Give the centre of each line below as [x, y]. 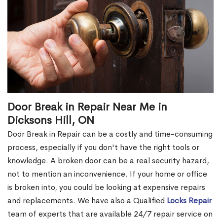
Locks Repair [189, 201]
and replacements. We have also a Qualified [87, 201]
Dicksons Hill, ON [51, 121]
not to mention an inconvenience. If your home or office [107, 174]
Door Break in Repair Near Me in [87, 107]
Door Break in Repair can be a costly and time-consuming [110, 134]
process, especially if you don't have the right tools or [103, 147]
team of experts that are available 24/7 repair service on [110, 214]
